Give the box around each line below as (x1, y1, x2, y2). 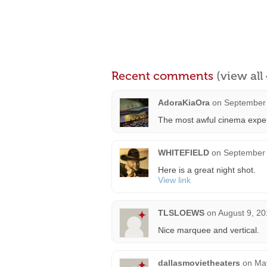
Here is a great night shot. (158, 165, 256, 175)
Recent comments (111, 69, 216, 83)
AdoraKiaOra (158, 98, 210, 107)
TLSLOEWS (158, 208, 204, 218)
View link (158, 175, 191, 185)
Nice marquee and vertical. (158, 225, 259, 235)
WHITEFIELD (158, 148, 209, 157)
